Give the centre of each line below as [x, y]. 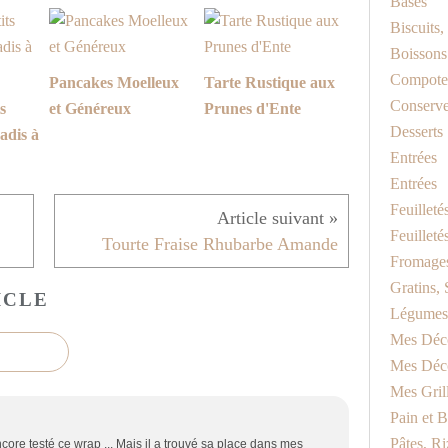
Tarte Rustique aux [269, 83]
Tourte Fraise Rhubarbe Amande [220, 244]
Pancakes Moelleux [114, 83]
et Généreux [90, 109]
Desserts [416, 131]
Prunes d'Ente [252, 109]
